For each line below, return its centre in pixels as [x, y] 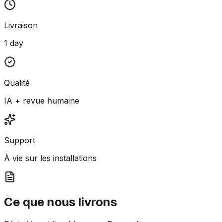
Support [20, 140]
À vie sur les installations [50, 158]
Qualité [17, 83]
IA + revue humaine [42, 100]
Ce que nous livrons [60, 202]
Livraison [21, 25]
